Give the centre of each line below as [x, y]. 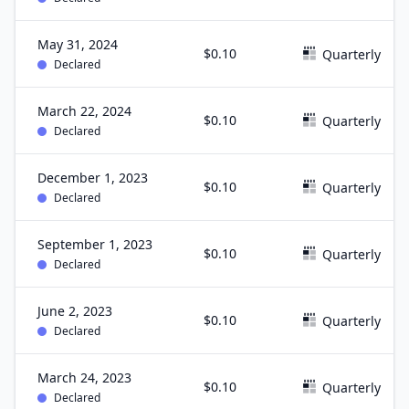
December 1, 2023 [93, 178]
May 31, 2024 [78, 44]
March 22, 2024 [84, 111]
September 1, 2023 [95, 244]
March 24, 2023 [84, 378]
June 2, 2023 [75, 311]
